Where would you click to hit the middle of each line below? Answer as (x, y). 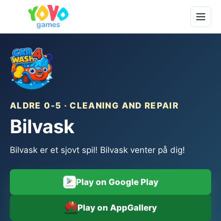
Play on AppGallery (117, 208)
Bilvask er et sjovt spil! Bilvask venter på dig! (97, 150)
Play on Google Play (117, 182)
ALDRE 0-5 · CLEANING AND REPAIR (94, 106)
